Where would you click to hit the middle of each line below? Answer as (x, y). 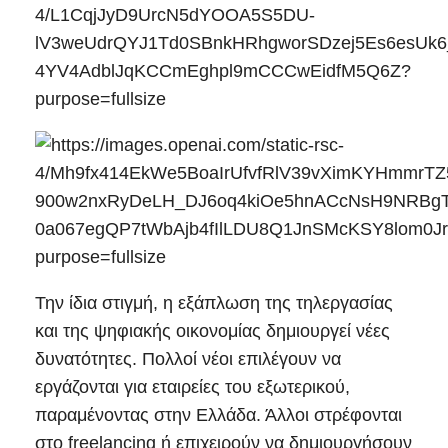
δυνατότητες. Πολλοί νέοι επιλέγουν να (188, 359)
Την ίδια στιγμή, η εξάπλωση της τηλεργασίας (214, 303)
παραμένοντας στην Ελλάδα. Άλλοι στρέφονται (218, 415)
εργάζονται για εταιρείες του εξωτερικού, (192, 387)
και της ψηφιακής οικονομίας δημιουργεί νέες (212, 331)
